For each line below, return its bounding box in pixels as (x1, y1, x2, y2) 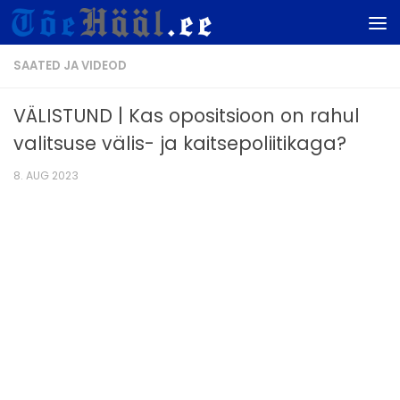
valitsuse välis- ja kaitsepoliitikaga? (13, 130, 346, 156)
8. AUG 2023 (13, 168, 79, 183)
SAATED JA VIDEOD (13, 57, 127, 74)
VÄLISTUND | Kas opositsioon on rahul (13, 103, 360, 129)
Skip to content (24, 18, 132, 37)
